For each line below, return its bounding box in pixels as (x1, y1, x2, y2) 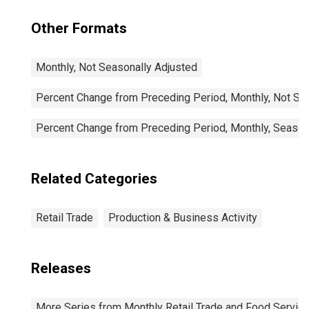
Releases (31, 260, 91, 277)
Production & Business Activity (108, 211, 257, 224)
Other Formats (31, 20, 127, 37)
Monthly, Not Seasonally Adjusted (36, 61, 197, 74)
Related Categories (31, 170, 157, 187)
